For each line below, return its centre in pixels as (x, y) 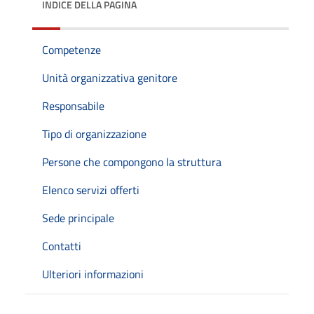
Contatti (62, 246)
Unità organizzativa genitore (110, 77)
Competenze (71, 49)
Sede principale (78, 218)
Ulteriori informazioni (93, 274)
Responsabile (73, 105)
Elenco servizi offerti (91, 190)
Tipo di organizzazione (94, 134)
